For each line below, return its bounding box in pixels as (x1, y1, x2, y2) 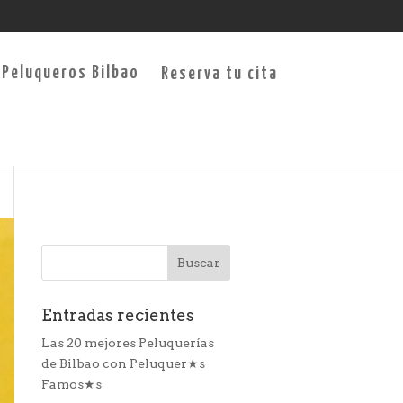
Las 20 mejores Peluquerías (41, 336, 214, 350)
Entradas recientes (41, 306, 194, 325)
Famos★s (41, 377, 102, 391)
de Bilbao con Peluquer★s (41, 356, 205, 371)
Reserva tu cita (160, 66, 278, 83)
